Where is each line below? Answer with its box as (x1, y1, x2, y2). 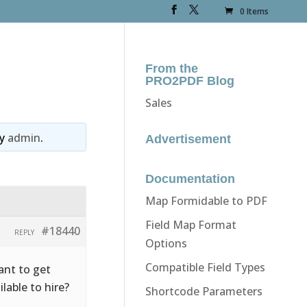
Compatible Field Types (145, 259, 265, 275)
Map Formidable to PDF (145, 193, 267, 208)
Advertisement (145, 132, 231, 146)
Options (145, 235, 187, 251)
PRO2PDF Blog (145, 73, 234, 88)
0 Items (240, 5, 269, 18)
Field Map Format (145, 217, 236, 232)
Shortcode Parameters (145, 283, 262, 299)
